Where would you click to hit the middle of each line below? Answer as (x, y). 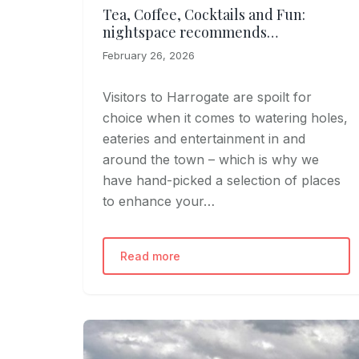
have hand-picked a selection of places (222, 180)
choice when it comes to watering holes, (225, 117)
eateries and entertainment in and (204, 138)
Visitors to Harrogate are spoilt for (207, 97)
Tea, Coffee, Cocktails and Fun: (204, 14)
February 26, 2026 (149, 55)
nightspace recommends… (190, 32)
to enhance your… (159, 201)
